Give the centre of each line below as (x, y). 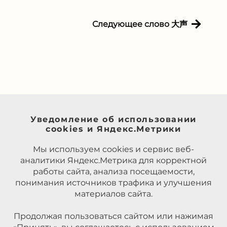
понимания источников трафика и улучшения (113, 183)
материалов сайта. (113, 194)
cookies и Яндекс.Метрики (113, 129)
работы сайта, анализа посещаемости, (113, 172)
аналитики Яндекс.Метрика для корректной (113, 161)
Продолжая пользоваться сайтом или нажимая (113, 216)
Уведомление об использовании (113, 120)
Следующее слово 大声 (140, 24)
